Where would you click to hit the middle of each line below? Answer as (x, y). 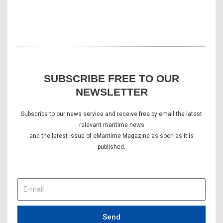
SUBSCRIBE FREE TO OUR (111, 78)
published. (111, 147)
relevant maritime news (111, 125)
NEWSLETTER (111, 92)
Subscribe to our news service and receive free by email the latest (111, 114)
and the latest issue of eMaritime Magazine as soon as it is (111, 136)
